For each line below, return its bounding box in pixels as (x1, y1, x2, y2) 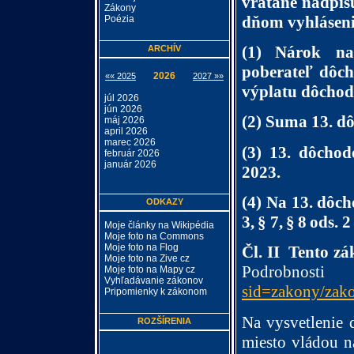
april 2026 (104, 126, 148, 137)
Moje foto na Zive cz (104, 253, 190, 264)
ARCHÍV (148, 43, 181, 53)
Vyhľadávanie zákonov (104, 275, 203, 286)
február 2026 (104, 148, 160, 159)
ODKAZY (145, 197, 183, 206)
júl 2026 (104, 92, 139, 104)
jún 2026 (104, 104, 142, 115)
